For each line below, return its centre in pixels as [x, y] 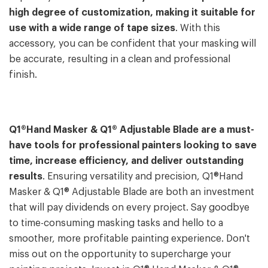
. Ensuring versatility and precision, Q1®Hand [143, 177]
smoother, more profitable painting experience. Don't [130, 239]
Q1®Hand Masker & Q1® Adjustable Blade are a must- [132, 130]
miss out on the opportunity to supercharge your [120, 255]
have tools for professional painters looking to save [133, 146]
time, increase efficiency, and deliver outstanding [126, 161]
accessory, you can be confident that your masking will [133, 44]
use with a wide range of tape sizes [92, 28]
